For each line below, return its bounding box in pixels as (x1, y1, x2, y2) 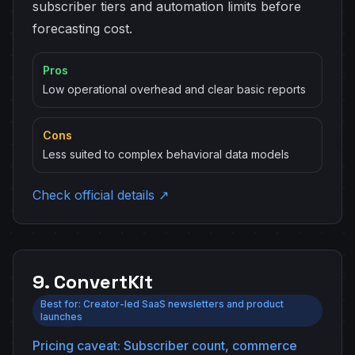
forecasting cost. (32, 21, 132, 36)
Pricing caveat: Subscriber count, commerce (32, 338, 297, 353)
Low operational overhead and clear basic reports (43, 82, 306, 96)
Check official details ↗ (32, 187, 169, 203)
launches (40, 311, 82, 323)
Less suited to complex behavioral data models (43, 147, 289, 161)
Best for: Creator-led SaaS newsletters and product (40, 298, 284, 310)
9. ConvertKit (32, 269, 153, 294)
